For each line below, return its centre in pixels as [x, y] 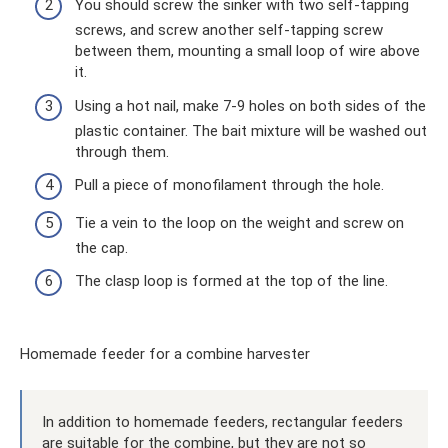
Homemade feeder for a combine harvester [165, 354]
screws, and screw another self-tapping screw [229, 30]
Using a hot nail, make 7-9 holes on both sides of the [250, 105]
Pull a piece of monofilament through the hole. [229, 185]
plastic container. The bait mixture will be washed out [251, 130]
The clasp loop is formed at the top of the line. [231, 281]
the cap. [101, 247]
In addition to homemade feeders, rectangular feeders [222, 422]
